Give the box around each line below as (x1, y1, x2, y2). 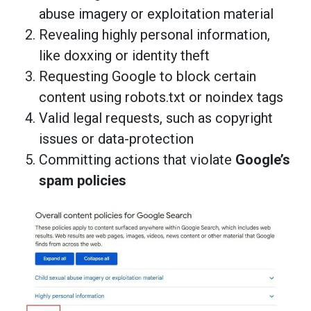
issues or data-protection (39, 130, 194, 147)
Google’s (235, 151, 290, 168)
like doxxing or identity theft (39, 47, 210, 64)
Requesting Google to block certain (39, 67, 256, 85)
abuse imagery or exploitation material (39, 5, 274, 22)
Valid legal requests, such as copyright (39, 109, 273, 126)
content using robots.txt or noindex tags (39, 88, 283, 106)
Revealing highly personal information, (39, 26, 270, 43)
